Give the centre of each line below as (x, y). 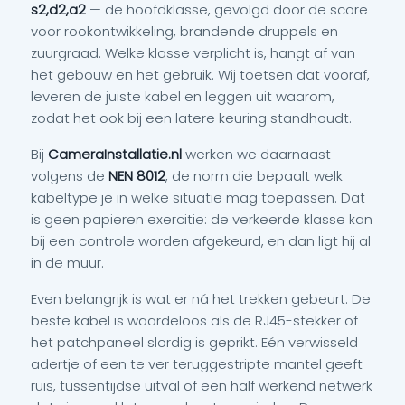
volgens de (70, 176)
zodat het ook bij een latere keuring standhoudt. (191, 118)
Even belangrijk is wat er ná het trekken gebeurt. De (201, 299)
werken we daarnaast (256, 154)
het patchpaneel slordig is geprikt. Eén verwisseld (194, 342)
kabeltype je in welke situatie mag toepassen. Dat (198, 198)
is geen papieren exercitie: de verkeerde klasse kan (202, 219)
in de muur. (67, 263)
